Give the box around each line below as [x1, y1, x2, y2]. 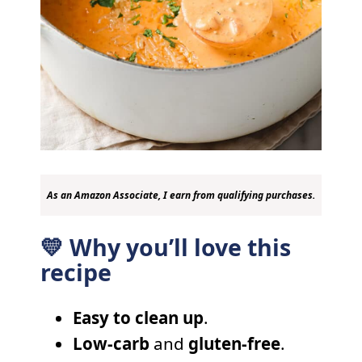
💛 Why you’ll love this [40, 231, 291, 263]
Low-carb [72, 331, 149, 355]
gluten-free [187, 331, 280, 355]
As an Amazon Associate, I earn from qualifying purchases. [47, 188, 315, 203]
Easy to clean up [72, 305, 204, 329]
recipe [40, 256, 112, 288]
